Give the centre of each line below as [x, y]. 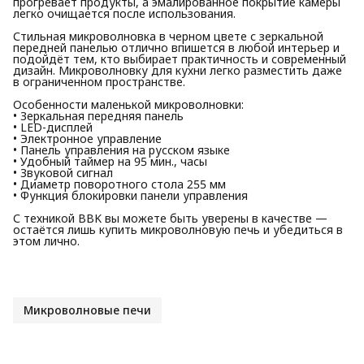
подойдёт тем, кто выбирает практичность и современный [180, 58]
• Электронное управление [87, 138]
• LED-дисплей [53, 127]
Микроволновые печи [87, 310]
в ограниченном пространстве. [99, 81]
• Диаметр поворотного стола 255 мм [119, 184]
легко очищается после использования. [124, 13]
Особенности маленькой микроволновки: [128, 104]
